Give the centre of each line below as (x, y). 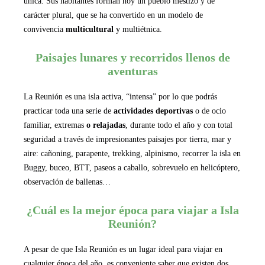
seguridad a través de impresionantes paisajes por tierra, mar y (127, 139)
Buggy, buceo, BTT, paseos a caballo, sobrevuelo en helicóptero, (132, 167)
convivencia (45, 29)
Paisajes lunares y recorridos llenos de (132, 57)
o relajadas (106, 125)
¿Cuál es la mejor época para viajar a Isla (132, 210)
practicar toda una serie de (69, 111)
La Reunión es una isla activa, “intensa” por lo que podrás (120, 96)
